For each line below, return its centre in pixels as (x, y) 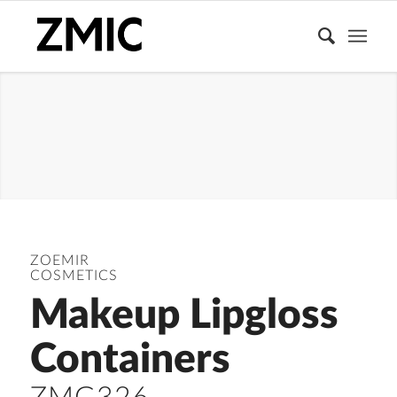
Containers (130, 360)
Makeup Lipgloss (184, 316)
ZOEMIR (59, 261)
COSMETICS (74, 276)
